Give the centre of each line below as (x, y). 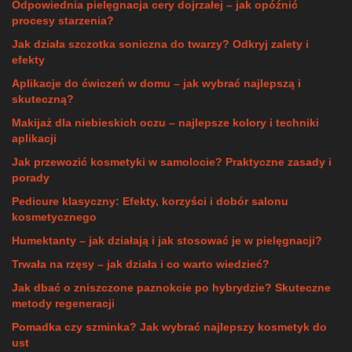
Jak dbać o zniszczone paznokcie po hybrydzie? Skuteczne (171, 288)
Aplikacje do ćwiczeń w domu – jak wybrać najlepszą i (156, 83)
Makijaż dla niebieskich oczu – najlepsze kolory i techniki (165, 123)
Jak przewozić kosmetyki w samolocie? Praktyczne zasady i (172, 162)
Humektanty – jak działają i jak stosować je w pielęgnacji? (167, 240)
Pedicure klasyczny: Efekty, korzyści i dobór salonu (150, 201)
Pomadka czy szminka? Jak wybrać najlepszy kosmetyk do (169, 327)
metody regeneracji (63, 303)
